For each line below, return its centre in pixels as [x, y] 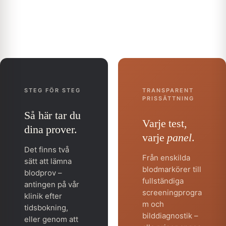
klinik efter [43, 196]
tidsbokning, [46, 207]
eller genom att [51, 219]
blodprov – [43, 173]
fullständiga [163, 181]
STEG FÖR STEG [52, 90]
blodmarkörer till [172, 169]
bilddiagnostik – [170, 215]
